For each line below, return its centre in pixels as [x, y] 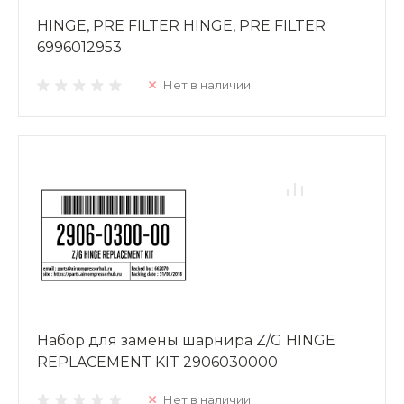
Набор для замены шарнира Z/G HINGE [186, 340]
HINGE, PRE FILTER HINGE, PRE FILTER [181, 25]
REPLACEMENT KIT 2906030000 [157, 362]
